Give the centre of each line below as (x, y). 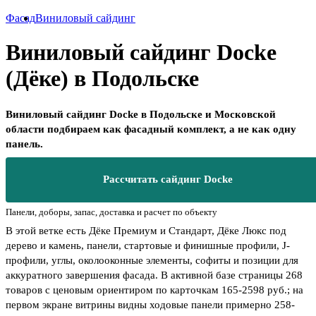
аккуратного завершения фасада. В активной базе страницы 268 (154, 275)
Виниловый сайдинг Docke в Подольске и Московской (141, 114)
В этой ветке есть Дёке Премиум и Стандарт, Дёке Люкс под (146, 230)
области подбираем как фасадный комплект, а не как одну (151, 129)
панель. (24, 144)
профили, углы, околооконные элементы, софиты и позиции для (152, 260)
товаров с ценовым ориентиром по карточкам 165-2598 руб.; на (154, 290)
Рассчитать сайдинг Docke (168, 180)
